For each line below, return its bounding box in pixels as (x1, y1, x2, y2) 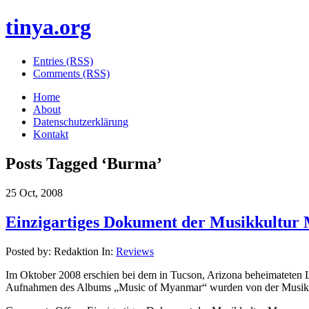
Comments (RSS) (33, 67, 110, 79)
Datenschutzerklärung (33, 115, 128, 128)
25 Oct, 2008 (6, 186, 63, 199)
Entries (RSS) (33, 54, 93, 67)
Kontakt (33, 128, 68, 140)
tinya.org (6, 14, 91, 40)
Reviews (116, 245, 154, 257)
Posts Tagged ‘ (6, 154, 107, 172)
